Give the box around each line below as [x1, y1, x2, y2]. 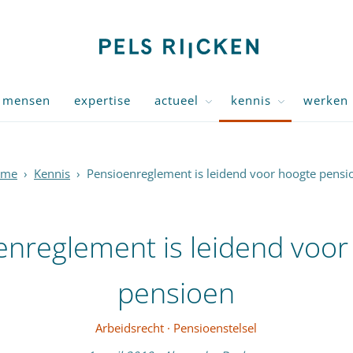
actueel [154, 92, 199, 108]
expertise [74, 92, 131, 108]
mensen [2, 92, 50, 108]
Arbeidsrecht [95, 320, 165, 336]
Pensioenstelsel [173, 320, 258, 336]
